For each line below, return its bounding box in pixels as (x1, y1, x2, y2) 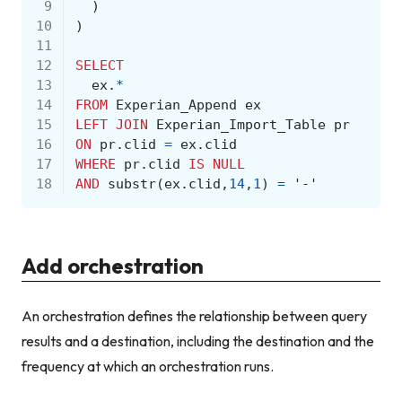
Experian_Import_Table (155, 117, 326, 134)
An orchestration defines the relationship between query (22, 306, 367, 325)
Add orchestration (22, 252, 204, 280)
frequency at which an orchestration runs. (22, 356, 274, 375)
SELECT (74, 57, 124, 74)
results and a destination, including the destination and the (22, 331, 374, 350)
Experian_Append (115, 97, 237, 114)
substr (107, 176, 156, 193)
